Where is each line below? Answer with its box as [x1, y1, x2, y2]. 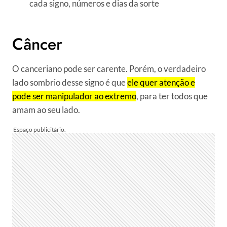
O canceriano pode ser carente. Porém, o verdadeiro [12, 63, 206, 74]
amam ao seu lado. [12, 104, 80, 116]
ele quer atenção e [127, 77, 195, 88]
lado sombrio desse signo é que [12, 77, 127, 88]
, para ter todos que [136, 91, 208, 102]
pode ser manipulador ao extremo [12, 91, 136, 102]
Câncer [12, 32, 62, 56]
